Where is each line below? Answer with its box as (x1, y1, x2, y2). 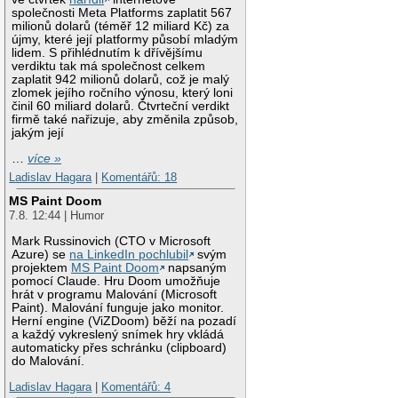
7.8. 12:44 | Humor (9, 208, 105, 222)
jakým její (12, 126, 65, 140)
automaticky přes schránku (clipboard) (12, 340, 227, 354)
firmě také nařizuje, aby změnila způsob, (12, 113, 239, 127)
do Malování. (12, 354, 85, 368)
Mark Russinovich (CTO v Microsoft (12, 234, 211, 248)
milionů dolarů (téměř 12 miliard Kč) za (12, 20, 230, 34)
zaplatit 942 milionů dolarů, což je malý (12, 73, 230, 87)
